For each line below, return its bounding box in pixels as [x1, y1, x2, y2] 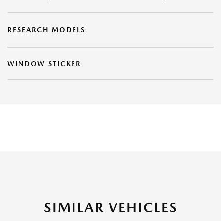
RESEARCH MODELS [7, 26, 85, 34]
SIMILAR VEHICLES [43, 199, 178, 216]
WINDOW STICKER [7, 60, 81, 68]
